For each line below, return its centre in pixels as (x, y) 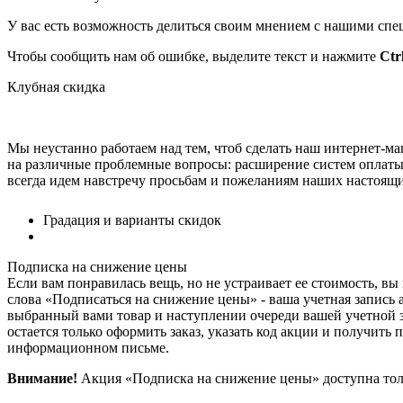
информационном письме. (88, 347)
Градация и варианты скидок (132, 219)
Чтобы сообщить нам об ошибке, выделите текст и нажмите (193, 56)
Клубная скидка (56, 86)
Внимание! (42, 378)
